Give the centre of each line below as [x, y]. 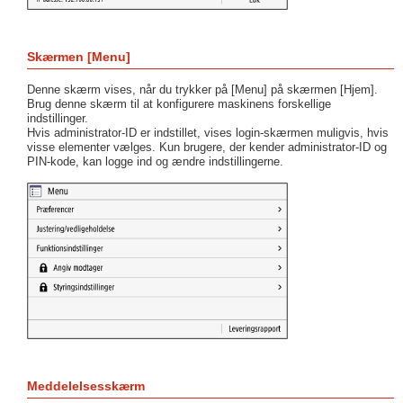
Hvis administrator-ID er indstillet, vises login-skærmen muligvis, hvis [208, 132]
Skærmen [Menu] [79, 56]
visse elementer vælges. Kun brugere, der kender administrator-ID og [207, 147]
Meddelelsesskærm [86, 385]
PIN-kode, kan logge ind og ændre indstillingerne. [155, 161]
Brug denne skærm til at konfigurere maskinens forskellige [179, 103]
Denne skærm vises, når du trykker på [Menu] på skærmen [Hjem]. [202, 89]
